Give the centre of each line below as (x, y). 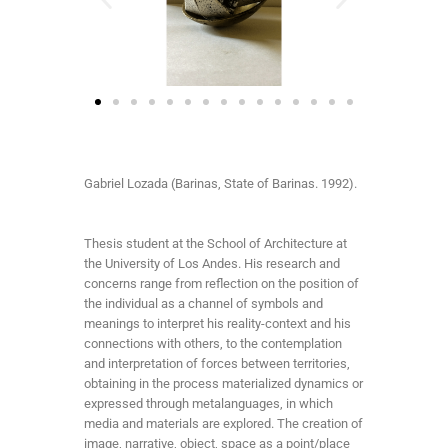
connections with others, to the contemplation (213, 343)
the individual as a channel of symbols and (203, 303)
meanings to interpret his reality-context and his (217, 323)
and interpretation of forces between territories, (217, 363)
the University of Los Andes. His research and (212, 263)
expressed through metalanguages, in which (208, 403)
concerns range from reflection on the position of (221, 283)
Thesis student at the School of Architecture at (215, 243)
